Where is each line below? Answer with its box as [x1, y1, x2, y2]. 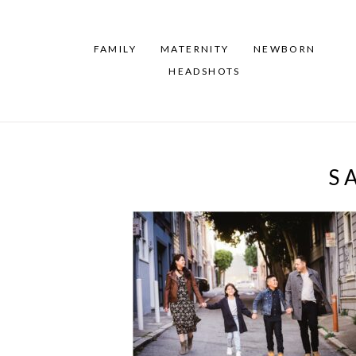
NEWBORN [253, 43, 316, 56]
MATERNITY [161, 43, 230, 56]
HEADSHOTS [168, 65, 241, 78]
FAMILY [93, 43, 137, 56]
